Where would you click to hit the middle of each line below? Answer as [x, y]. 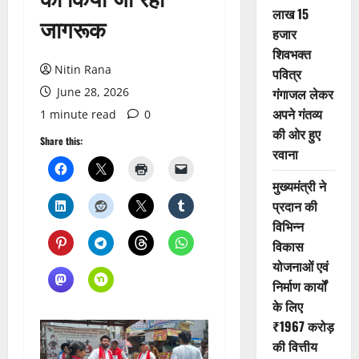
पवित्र [286, 74]
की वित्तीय [294, 347]
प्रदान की [294, 206]
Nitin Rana [83, 70]
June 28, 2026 [91, 92]
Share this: [61, 141]
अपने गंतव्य [297, 114]
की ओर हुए [296, 134]
